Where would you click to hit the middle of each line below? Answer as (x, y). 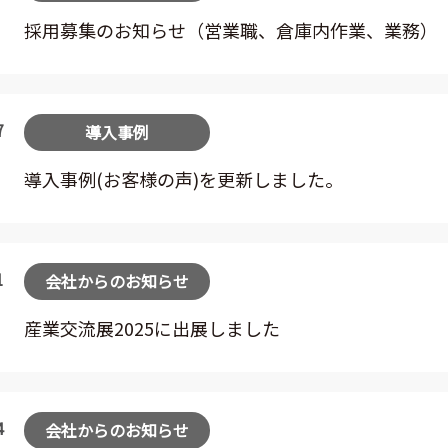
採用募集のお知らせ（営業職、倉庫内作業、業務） (231, 30)
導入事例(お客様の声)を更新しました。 (183, 179)
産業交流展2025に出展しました (152, 328)
